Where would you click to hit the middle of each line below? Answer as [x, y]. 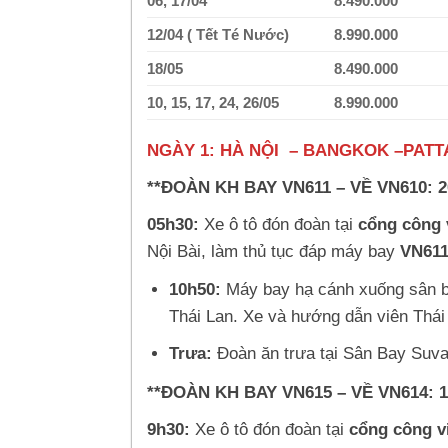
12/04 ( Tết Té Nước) [218, 35]
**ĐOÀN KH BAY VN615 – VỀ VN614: [293, 392]
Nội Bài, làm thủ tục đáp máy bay [273, 252]
